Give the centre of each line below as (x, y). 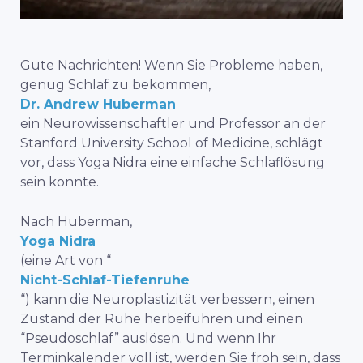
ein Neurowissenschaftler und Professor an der (173, 123)
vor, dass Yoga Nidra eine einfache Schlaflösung (173, 162)
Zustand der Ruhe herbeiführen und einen (162, 318)
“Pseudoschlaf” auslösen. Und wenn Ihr (148, 338)
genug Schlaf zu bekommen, (115, 84)
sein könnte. (60, 181)
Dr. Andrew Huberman (98, 104)
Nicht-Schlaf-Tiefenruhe (105, 280)
